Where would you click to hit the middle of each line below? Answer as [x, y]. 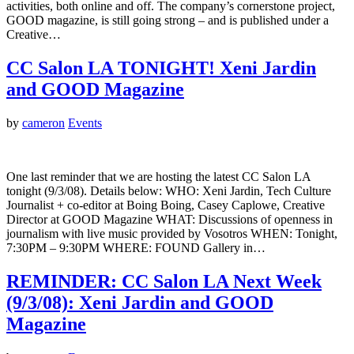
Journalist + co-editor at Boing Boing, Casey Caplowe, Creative [166, 205]
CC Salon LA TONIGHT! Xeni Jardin [161, 68]
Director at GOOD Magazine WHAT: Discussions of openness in [169, 219]
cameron [43, 122]
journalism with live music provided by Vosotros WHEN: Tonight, [172, 233]
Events [85, 122]
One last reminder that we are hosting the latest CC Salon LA [158, 176]
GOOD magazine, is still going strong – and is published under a [168, 21]
